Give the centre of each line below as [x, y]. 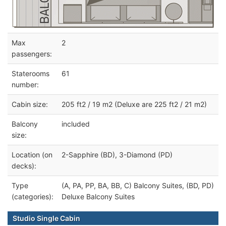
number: [25, 84]
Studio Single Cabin [46, 218]
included [76, 124]
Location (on [32, 154]
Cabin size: [30, 104]
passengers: [32, 53]
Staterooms [31, 73]
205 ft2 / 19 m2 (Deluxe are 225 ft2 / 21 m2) [134, 104]
